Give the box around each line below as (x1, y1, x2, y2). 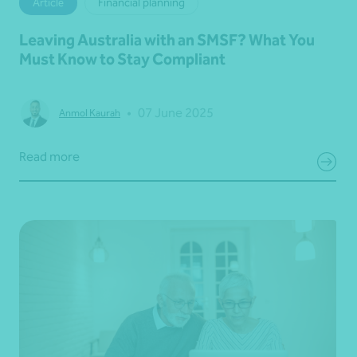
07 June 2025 (138, 104, 214, 120)
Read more (19, 148, 80, 164)
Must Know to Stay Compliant (19, 49, 226, 69)
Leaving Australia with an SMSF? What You (19, 29, 315, 49)
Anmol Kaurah (59, 107, 120, 120)
